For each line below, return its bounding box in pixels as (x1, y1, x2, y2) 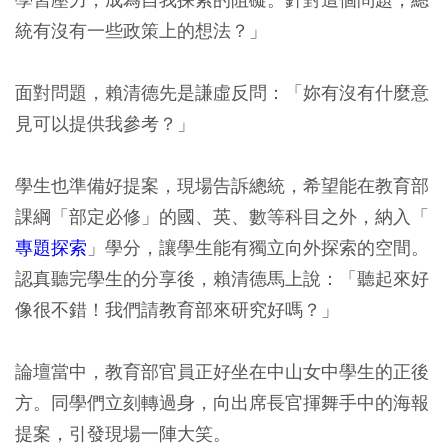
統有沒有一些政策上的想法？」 (15, 19, 267, 43)
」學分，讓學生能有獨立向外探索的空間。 (87, 236, 429, 260)
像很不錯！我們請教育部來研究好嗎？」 (15, 298, 339, 322)
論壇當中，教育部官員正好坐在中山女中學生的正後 (15, 360, 429, 384)
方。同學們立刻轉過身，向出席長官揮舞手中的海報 (15, 391, 429, 415)
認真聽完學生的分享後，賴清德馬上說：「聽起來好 (15, 267, 429, 291)
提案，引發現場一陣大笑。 (15, 422, 231, 446)
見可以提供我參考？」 (15, 112, 195, 136)
